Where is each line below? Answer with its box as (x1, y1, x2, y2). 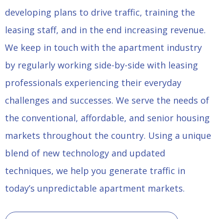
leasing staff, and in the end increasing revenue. (5, 24, 206, 36)
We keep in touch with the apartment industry (5, 42, 202, 54)
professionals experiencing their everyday (5, 77, 181, 89)
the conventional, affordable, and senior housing (5, 112, 210, 124)
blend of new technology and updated (5, 147, 165, 159)
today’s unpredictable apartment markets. (5, 182, 185, 195)
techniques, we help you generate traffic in (5, 165, 185, 177)
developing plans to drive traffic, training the (5, 6, 195, 19)
